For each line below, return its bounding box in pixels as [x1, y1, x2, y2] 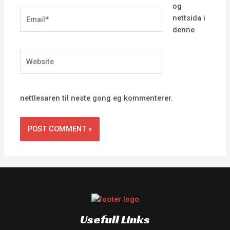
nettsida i [172, 13, 205, 23]
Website [20, 50, 48, 60]
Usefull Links [80, 212, 150, 226]
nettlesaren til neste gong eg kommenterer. [20, 93, 174, 103]
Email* [20, 8, 43, 17]
